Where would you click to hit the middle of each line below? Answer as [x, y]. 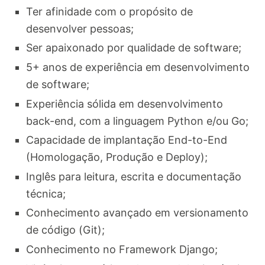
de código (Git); [66, 230]
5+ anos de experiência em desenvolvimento [138, 67]
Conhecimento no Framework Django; [122, 250]
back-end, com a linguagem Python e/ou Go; [138, 121]
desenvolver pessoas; [80, 28]
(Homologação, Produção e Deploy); [117, 157]
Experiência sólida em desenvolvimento [125, 104]
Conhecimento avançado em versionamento [138, 213]
